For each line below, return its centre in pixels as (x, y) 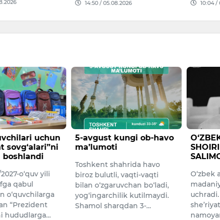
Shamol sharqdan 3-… (113, 206)
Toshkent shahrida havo (118, 164)
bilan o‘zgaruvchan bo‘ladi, (122, 185)
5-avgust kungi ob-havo (125, 137)
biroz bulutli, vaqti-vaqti (117, 175)
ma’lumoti (96, 147)
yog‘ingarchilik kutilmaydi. (122, 195)
